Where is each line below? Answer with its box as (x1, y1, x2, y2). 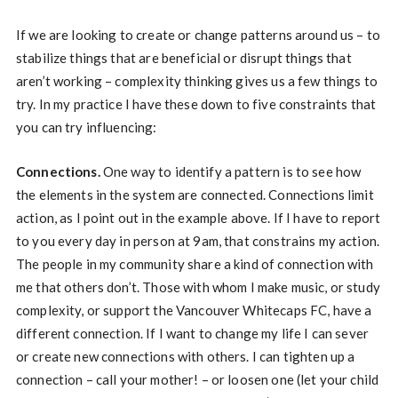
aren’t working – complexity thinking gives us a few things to (15, 72, 378, 89)
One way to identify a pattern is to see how (99, 163, 362, 179)
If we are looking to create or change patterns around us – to (15, 26, 381, 43)
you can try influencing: (15, 118, 157, 135)
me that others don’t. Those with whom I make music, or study (15, 278, 380, 295)
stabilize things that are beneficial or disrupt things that (15, 49, 352, 66)
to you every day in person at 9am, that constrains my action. (15, 232, 380, 249)
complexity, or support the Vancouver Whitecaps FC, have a (15, 301, 372, 318)
